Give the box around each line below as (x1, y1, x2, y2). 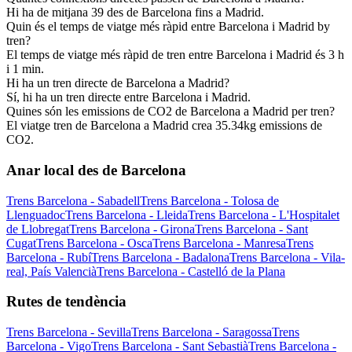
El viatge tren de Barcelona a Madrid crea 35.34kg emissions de (6, 119, 322, 133)
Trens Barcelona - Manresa (152, 236, 286, 250)
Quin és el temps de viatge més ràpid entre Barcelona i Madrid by (6, 20, 330, 34)
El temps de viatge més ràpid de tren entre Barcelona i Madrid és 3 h (6, 48, 344, 62)
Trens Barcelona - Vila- (229, 250, 345, 264)
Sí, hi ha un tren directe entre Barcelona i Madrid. (6, 90, 251, 104)
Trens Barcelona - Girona (69, 222, 195, 236)
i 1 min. (6, 62, 44, 76)
